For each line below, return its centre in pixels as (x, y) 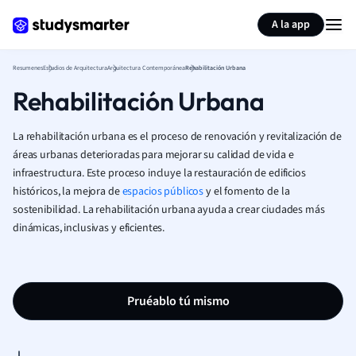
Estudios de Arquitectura (75, 68)
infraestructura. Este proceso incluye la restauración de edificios (159, 173)
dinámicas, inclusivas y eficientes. (89, 228)
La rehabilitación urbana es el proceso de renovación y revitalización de (177, 137)
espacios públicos (163, 192)
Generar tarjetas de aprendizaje (132, 14)
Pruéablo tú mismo (178, 301)
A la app (291, 25)
